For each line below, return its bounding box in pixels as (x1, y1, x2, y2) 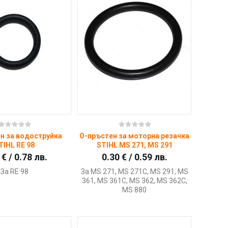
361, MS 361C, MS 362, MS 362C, (81, 177, 187, 185)
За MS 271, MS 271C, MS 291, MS (80, 167, 188, 176)
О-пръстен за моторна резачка (79, 132, 190, 140)
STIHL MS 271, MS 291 (96, 141, 173, 150)
